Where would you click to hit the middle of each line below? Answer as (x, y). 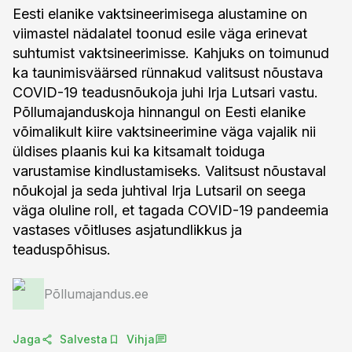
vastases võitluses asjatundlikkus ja (127, 230)
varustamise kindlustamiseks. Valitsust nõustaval (169, 171)
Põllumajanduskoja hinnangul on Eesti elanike (159, 112)
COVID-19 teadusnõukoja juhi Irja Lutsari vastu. (165, 92)
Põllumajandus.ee (96, 294)
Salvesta (84, 339)
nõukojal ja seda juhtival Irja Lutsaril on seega (159, 191)
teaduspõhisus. (62, 249)
